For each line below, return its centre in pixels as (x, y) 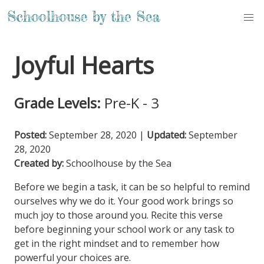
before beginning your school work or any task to (124, 229)
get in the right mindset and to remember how (117, 243)
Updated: (166, 135)
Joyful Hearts (84, 65)
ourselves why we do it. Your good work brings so (124, 201)
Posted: (30, 135)
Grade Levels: (57, 103)
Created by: (39, 163)
